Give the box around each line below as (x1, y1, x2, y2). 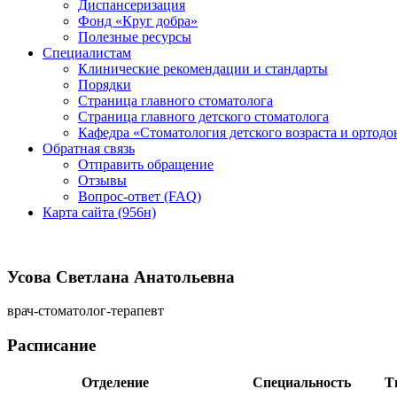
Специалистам (43, 45, 131, 60)
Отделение (81, 374, 149, 390)
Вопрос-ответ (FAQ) (78, 189, 201, 204)
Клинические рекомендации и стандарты (78, 61, 328, 76)
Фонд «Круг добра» (78, 13, 198, 28)
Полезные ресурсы (78, 29, 191, 44)
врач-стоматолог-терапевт (7, 303, 164, 319)
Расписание (7, 336, 96, 355)
